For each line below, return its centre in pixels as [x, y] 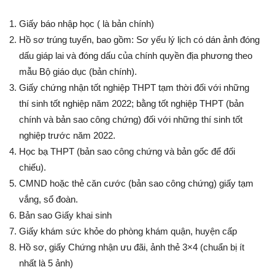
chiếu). [33, 168]
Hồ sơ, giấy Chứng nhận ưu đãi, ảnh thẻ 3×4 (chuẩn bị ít [132, 247]
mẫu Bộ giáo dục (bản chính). [78, 72]
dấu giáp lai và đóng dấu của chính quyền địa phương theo [136, 56]
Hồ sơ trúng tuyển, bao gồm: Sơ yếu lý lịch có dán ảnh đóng [139, 40]
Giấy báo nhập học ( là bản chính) [87, 24]
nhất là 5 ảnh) [46, 263]
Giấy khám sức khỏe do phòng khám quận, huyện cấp [128, 231]
